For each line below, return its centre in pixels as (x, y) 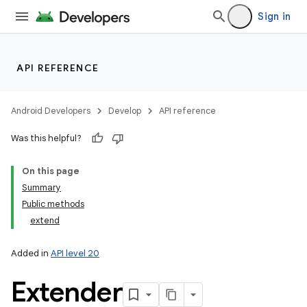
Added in (31, 253)
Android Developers (51, 111)
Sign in (274, 16)
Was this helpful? (46, 138)
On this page (51, 171)
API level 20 (75, 253)
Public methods (53, 204)
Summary (41, 187)
